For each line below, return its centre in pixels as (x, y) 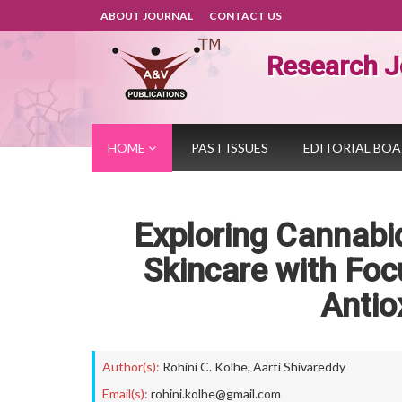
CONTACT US (245, 16)
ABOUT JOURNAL (147, 16)
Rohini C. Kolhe (205, 367)
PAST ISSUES (230, 148)
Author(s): (131, 367)
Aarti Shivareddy (299, 367)
